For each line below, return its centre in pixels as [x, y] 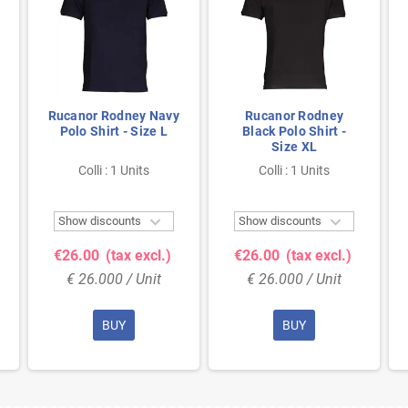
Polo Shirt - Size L [113, 131]
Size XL [295, 146]
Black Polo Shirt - [295, 131]
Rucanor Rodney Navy [113, 115]
